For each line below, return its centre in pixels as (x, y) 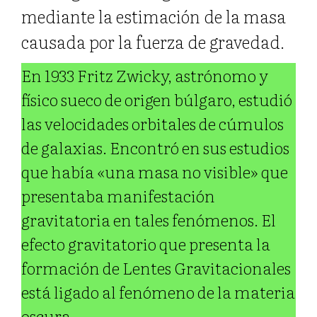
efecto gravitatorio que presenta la (146, 243)
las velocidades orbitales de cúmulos (152, 123)
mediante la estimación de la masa (154, 16)
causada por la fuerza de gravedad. (153, 41)
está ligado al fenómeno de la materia (158, 291)
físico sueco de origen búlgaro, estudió (157, 99)
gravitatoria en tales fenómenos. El (149, 219)
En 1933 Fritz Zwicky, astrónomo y (144, 75)
